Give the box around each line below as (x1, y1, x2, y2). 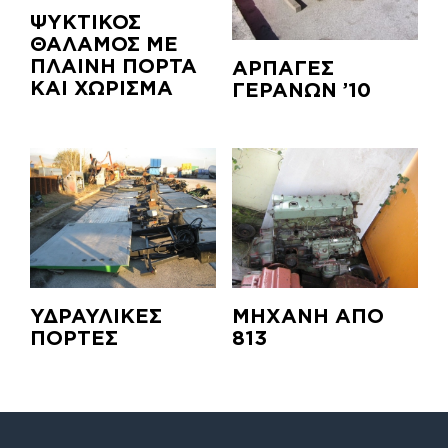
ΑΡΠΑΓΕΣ (231, 56, 334, 79)
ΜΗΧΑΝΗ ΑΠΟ (231, 303, 384, 326)
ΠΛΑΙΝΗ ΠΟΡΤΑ (30, 53, 197, 76)
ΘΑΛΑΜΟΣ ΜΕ (30, 31, 178, 54)
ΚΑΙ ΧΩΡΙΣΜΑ (30, 75, 173, 98)
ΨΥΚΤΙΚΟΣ (30, 9, 141, 32)
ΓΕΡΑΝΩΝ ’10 (231, 78, 371, 101)
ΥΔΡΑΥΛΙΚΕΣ (30, 303, 162, 326)
